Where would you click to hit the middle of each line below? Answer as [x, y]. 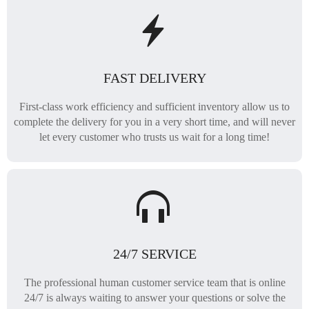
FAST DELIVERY [154, 78]
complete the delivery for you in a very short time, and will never [154, 122]
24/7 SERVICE [154, 254]
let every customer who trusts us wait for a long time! [154, 137]
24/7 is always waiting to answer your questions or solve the [154, 298]
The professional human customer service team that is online [154, 282]
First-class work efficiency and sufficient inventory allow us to [154, 107]
